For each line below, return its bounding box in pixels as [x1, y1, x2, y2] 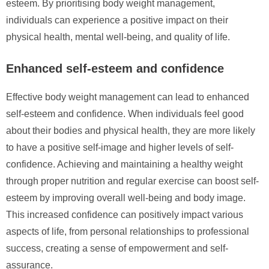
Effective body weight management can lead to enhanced [6, 91, 249, 102]
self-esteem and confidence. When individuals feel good [6, 108, 244, 119]
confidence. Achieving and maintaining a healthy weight [6, 159, 243, 169]
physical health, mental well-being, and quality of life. [6, 31, 230, 42]
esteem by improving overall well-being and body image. [6, 192, 246, 203]
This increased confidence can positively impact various [6, 209, 243, 220]
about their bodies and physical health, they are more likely [6, 125, 255, 136]
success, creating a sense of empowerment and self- [6, 243, 228, 253]
